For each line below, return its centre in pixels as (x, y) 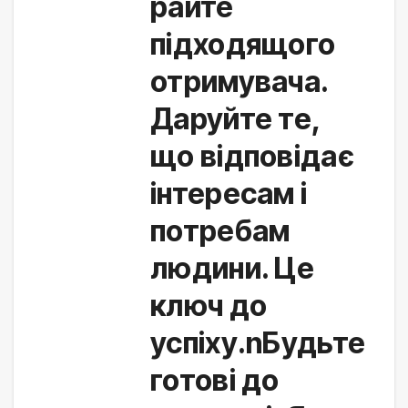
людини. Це (232, 269)
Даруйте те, (235, 119)
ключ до (209, 306)
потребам (220, 231)
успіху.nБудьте (258, 343)
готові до (215, 381)
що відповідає (252, 157)
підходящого (243, 45)
